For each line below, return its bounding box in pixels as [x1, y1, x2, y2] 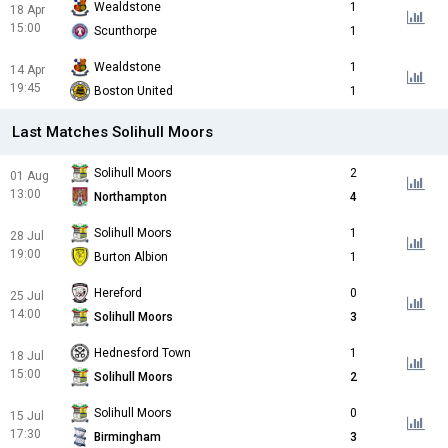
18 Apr [10, 3, 45, 18]
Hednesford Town [94, 346, 191, 361]
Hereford [94, 286, 142, 301]
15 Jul [10, 409, 44, 424]
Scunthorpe [94, 24, 157, 39]
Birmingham [94, 430, 161, 445]
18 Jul [10, 349, 44, 364]
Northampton [94, 190, 167, 205]
